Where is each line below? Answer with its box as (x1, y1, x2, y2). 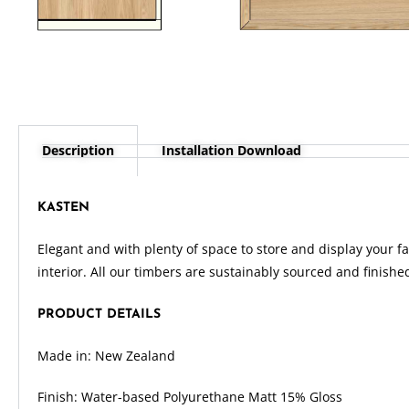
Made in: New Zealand (37, 347, 175, 364)
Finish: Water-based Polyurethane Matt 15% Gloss (37, 388, 342, 405)
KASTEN (37, 201, 89, 215)
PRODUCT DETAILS (37, 308, 161, 321)
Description (42, 142, 114, 159)
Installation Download (162, 142, 301, 159)
